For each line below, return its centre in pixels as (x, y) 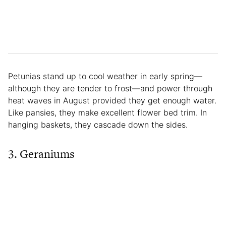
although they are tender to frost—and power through (110, 88)
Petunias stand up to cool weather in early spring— (105, 76)
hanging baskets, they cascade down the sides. (98, 124)
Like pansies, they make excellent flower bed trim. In (107, 112)
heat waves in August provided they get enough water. (112, 100)
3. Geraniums (41, 154)
